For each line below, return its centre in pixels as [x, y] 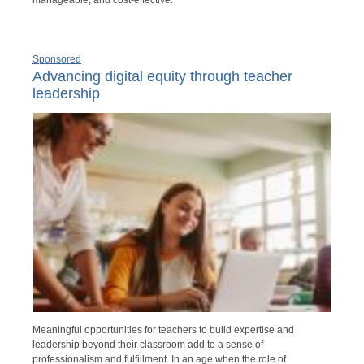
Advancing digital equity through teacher [162, 77]
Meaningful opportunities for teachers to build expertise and [163, 330]
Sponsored [57, 60]
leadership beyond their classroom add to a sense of [148, 345]
